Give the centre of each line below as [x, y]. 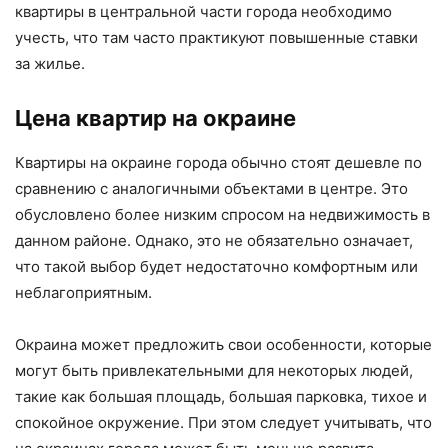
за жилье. [50, 64]
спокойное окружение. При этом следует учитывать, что [223, 423]
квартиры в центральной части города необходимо [203, 12]
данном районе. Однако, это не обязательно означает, [214, 241]
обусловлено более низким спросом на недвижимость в [222, 215]
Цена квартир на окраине [155, 118]
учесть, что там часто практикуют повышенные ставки [216, 38]
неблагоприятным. [83, 293]
